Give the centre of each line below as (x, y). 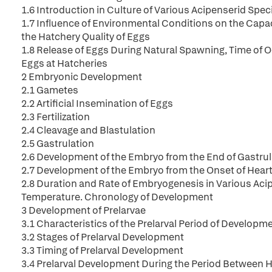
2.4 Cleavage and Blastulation (88, 130)
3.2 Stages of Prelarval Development (103, 237)
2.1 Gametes (50, 90)
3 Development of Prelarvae (83, 210)
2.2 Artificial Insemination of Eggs (97, 104)
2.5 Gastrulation (58, 144)
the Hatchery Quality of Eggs (86, 37)
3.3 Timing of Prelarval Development (102, 250)
